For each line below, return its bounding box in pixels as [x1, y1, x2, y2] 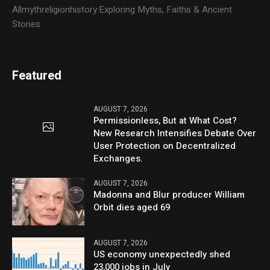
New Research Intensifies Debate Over [93, 127, 257, 140]
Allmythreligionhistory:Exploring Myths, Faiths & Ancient [12, 3, 233, 17]
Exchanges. [93, 152, 143, 166]
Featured [12, 67, 62, 85]
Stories [12, 17, 41, 31]
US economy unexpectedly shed [93, 248, 231, 262]
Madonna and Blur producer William [93, 188, 245, 202]
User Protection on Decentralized [93, 139, 236, 153]
